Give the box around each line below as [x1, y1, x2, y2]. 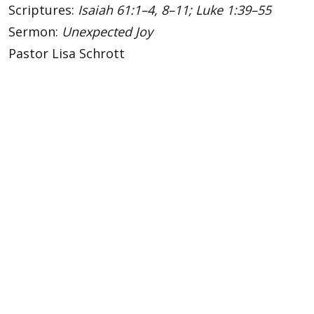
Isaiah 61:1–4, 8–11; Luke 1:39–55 [78, 1, 271, 18]
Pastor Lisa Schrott [8, 45, 125, 62]
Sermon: [8, 23, 62, 40]
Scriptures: [8, 1, 78, 18]
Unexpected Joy [62, 23, 153, 40]
